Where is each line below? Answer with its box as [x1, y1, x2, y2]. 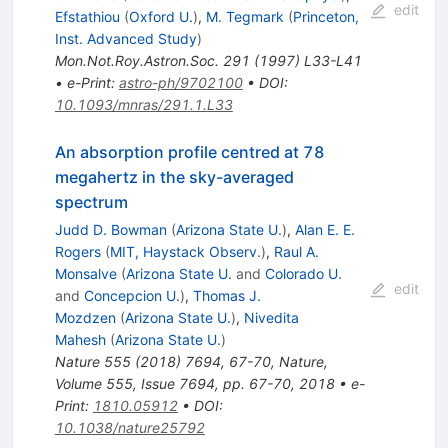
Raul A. [273, 242, 319, 260]
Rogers [54, 242, 101, 260]
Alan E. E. [294, 220, 355, 238]
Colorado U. [264, 264, 342, 282]
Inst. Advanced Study [54, 29, 197, 47]
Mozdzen [54, 308, 116, 326]
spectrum [54, 191, 128, 212]
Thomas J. [192, 286, 261, 304]
